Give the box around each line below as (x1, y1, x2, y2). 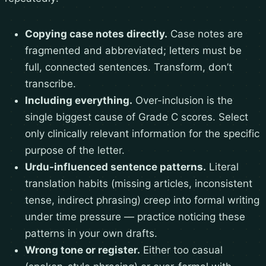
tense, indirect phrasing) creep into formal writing (25, 194, 259, 207)
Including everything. (25, 94, 132, 107)
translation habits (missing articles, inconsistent (25, 178, 252, 190)
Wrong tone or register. (25, 244, 140, 256)
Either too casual (140, 244, 223, 256)
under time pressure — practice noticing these (25, 211, 245, 223)
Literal (206, 161, 239, 173)
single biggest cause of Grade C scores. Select (25, 111, 248, 123)
